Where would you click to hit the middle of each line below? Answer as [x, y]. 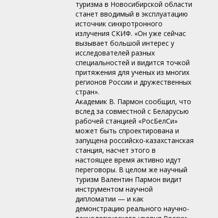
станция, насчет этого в [116, 150]
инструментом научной [114, 189]
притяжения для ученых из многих [132, 73]
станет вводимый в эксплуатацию [132, 14]
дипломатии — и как [109, 199]
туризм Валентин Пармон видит [129, 180]
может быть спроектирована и [127, 131]
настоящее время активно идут [128, 160]
